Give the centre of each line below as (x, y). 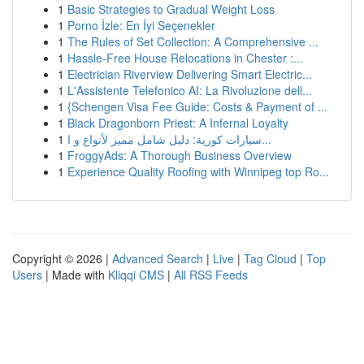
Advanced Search (158, 258)
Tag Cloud (270, 258)
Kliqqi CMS (136, 275)
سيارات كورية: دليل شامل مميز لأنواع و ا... (266, 139)
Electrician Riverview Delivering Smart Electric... (190, 74)
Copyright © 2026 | (62, 258)
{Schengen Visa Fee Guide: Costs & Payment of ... (197, 106)
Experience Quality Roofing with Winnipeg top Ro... (198, 171)
